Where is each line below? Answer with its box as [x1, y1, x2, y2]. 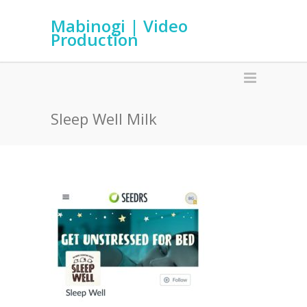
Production [51, 28, 138, 51]
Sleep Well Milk [51, 108, 157, 129]
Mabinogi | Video [51, 14, 188, 37]
